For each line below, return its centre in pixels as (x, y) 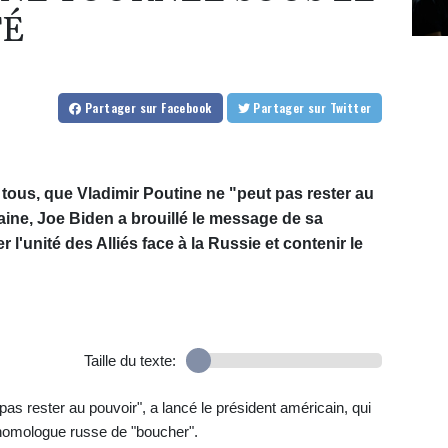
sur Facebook (175, 107)
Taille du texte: (129, 360)
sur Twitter (350, 107)
